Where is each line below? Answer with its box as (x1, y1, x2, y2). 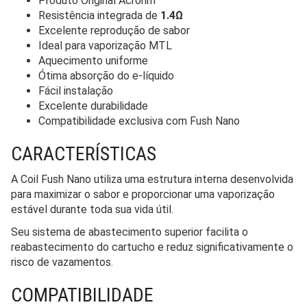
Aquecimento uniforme (38, 53, 148, 67)
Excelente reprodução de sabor (38, 23, 190, 37)
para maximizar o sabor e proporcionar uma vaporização (11, 187, 275, 201)
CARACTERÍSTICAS (11, 142, 156, 165)
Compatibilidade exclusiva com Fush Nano (38, 114, 240, 127)
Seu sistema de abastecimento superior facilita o (11, 225, 248, 238)
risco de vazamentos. (11, 255, 113, 269)
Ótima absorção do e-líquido (38, 69, 174, 82)
